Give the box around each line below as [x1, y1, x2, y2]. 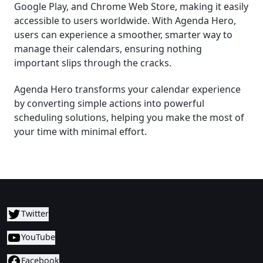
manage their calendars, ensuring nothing [14, 42, 202, 55]
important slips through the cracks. [14, 56, 171, 69]
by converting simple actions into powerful [14, 96, 204, 110]
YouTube [21, 231, 55, 242]
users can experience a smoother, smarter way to [14, 28, 232, 41]
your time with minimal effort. [14, 124, 147, 138]
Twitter [21, 207, 49, 219]
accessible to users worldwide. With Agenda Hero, [14, 14, 236, 27]
